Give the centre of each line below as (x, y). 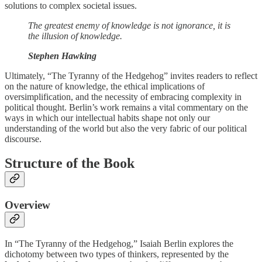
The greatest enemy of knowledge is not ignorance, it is (129, 25)
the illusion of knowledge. (75, 36)
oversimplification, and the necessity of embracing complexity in (123, 96)
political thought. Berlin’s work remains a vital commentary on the (126, 107)
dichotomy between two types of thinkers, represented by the (117, 254)
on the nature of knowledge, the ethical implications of (105, 86)
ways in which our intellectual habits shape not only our (107, 118)
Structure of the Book (70, 163)
